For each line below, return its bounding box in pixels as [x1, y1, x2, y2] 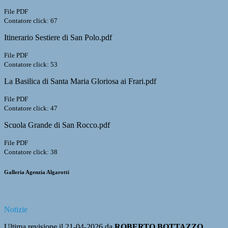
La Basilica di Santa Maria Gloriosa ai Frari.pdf [4, 77, 156, 86]
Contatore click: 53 [4, 61, 58, 69]
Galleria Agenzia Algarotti [4, 169, 69, 176]
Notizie [4, 205, 27, 214]
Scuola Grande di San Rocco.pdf [4, 121, 110, 130]
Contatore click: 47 [4, 104, 58, 112]
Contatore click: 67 [4, 17, 58, 25]
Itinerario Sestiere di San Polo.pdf [4, 33, 112, 42]
